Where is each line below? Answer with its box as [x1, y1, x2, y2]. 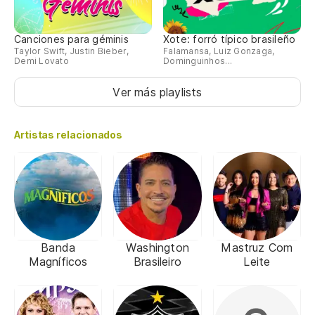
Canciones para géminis [14, 33, 129, 46]
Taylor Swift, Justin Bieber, [14, 46, 129, 57]
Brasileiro [134, 254, 181, 269]
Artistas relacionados [14, 129, 123, 141]
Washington [126, 240, 189, 255]
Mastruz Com [221, 240, 293, 255]
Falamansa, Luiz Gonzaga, [163, 46, 275, 57]
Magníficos [28, 254, 88, 269]
